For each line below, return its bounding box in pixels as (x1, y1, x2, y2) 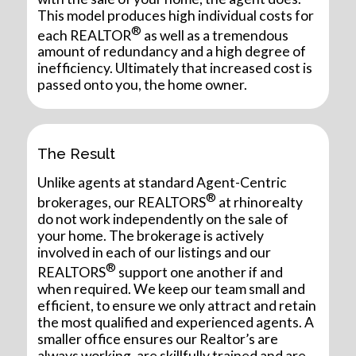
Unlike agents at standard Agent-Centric (37, 174, 288, 192)
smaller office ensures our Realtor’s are (37, 331, 279, 348)
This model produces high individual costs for (37, 6, 315, 24)
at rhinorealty (216, 194, 304, 211)
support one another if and (116, 264, 284, 281)
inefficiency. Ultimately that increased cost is (37, 60, 313, 77)
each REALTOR (37, 26, 132, 44)
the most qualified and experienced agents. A (37, 314, 315, 331)
